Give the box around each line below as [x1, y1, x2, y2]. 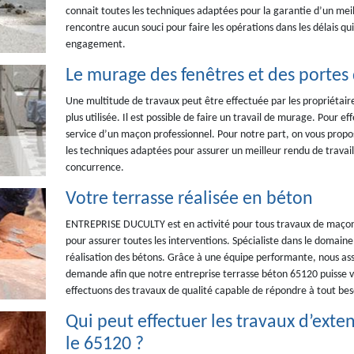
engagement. [65, 39, 126, 51]
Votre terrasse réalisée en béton [65, 190, 313, 209]
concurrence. [65, 162, 124, 174]
